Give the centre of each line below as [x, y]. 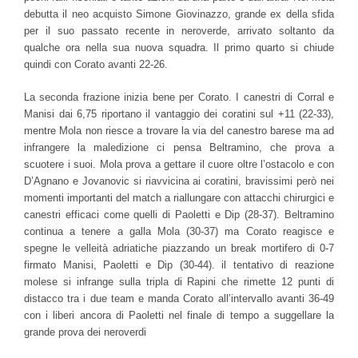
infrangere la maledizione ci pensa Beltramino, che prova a [179, 147]
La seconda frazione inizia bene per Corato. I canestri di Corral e [179, 97]
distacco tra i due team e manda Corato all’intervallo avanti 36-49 [179, 298]
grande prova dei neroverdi [85, 332]
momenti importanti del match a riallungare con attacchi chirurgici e [179, 197]
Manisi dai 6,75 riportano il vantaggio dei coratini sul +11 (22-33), [179, 113]
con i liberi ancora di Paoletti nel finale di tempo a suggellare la [179, 315]
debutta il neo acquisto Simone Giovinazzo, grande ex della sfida [179, 14]
